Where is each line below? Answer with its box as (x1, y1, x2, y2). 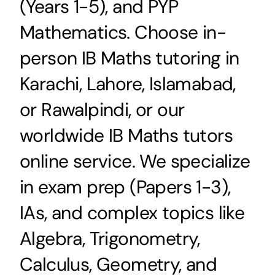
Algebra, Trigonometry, (19, 227, 200, 250)
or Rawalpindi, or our (19, 98, 185, 122)
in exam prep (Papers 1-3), (19, 175, 231, 199)
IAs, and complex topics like (19, 201, 245, 225)
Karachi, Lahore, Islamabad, (19, 72, 236, 96)
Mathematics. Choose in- (19, 20, 227, 44)
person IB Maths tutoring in (19, 46, 239, 70)
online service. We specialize (19, 149, 250, 173)
